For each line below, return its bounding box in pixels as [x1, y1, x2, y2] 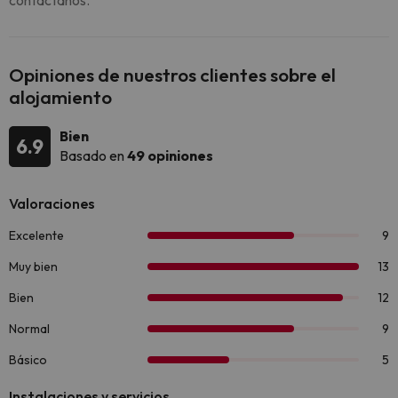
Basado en [60, 147, 127, 164]
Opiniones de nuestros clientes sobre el [9, 63, 336, 86]
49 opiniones [127, 147, 213, 164]
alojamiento [9, 85, 112, 108]
